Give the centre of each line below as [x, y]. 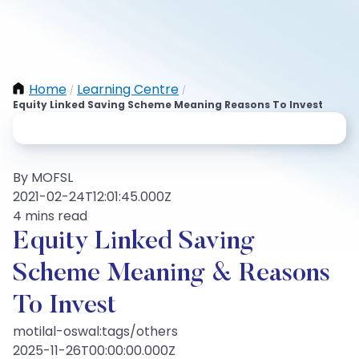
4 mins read [50, 216]
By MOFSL [43, 177]
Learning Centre [128, 89]
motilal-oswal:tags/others [95, 331]
